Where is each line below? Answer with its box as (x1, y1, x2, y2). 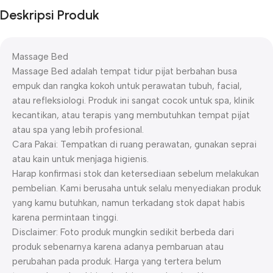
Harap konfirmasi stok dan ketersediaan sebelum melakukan (12, 168, 259, 180)
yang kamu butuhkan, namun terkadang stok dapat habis (12, 197, 245, 209)
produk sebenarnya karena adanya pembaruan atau (12, 241, 224, 253)
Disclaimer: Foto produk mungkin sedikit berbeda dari (12, 227, 234, 238)
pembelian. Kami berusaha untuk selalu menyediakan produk (12, 183, 261, 194)
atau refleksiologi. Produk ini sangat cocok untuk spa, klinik (12, 95, 254, 107)
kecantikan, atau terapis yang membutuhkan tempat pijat (12, 110, 250, 121)
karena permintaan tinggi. (12, 212, 118, 224)
